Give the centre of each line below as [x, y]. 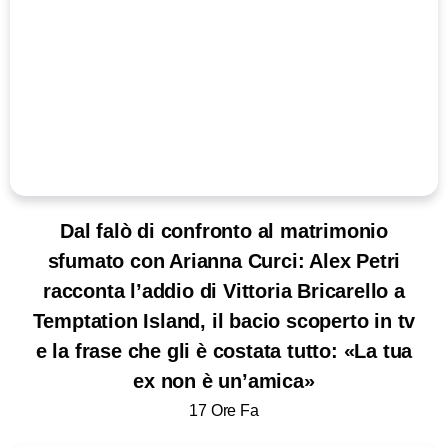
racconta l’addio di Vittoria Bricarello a [224, 291]
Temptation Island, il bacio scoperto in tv [224, 321]
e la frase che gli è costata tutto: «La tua [224, 351]
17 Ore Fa [224, 410]
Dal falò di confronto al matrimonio [224, 231]
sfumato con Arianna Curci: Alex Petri [224, 261]
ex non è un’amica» [224, 381]
